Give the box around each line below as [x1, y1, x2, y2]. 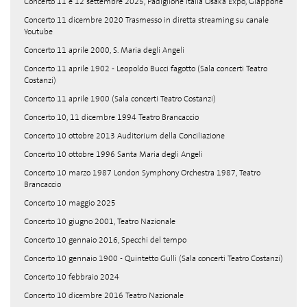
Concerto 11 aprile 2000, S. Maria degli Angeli [24, 45, 184, 56]
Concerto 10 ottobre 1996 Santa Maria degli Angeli [24, 149, 203, 160]
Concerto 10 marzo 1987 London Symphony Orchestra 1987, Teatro [24, 167, 260, 178]
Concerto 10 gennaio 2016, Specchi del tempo [24, 234, 186, 245]
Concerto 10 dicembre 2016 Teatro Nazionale [24, 290, 184, 301]
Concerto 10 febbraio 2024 [24, 271, 119, 282]
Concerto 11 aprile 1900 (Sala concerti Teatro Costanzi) [24, 93, 216, 104]
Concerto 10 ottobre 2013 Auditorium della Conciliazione [24, 130, 225, 141]
